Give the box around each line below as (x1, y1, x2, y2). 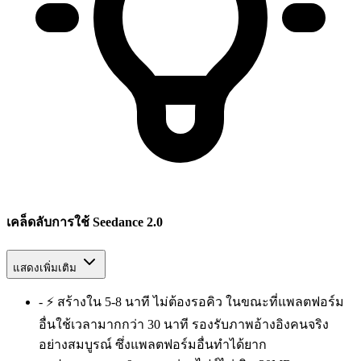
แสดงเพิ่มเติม (13, 261, 77, 274)
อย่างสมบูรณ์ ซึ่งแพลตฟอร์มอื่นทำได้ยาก (39, 337, 267, 351)
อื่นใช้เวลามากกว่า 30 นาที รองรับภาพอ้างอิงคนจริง (39, 317, 329, 331)
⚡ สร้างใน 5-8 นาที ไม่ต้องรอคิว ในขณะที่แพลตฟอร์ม (46, 294, 344, 309)
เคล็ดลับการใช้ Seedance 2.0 (6, 215, 163, 230)
